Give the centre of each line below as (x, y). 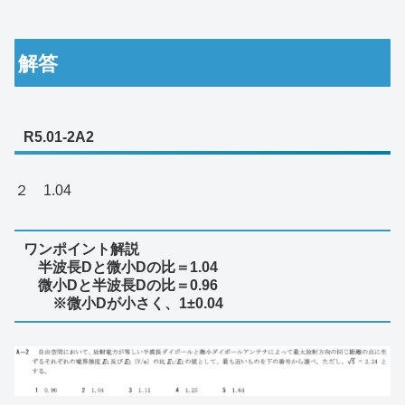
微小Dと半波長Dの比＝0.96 (120, 285)
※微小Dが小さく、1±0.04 (123, 303)
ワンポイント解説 (81, 249)
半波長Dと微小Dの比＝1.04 (120, 267)
